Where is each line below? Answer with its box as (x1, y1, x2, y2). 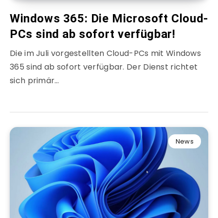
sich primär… (10, 75, 59, 87)
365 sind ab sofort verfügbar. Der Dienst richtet (10, 61, 198, 73)
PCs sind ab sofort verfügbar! (10, 27, 176, 41)
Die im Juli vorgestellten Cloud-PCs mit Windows (10, 48, 201, 59)
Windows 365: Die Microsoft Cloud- (10, 12, 208, 26)
